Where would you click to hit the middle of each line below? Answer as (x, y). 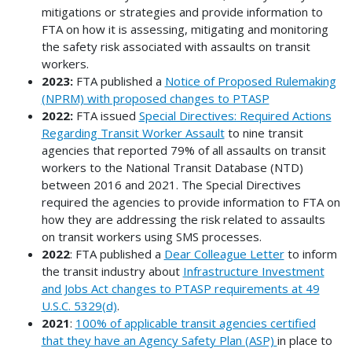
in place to (304, 341)
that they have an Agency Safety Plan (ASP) (159, 341)
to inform (310, 254)
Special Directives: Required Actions (235, 116)
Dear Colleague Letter (224, 254)
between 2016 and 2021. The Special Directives (171, 185)
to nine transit (264, 133)
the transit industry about (112, 271)
